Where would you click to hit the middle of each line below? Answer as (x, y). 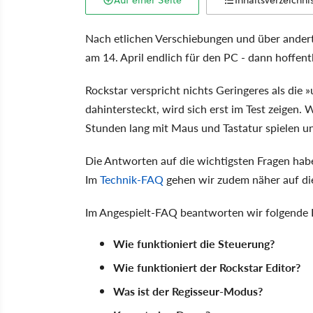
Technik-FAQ (132, 179)
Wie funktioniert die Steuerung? (194, 243)
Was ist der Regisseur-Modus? (188, 291)
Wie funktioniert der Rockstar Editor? (207, 267)
